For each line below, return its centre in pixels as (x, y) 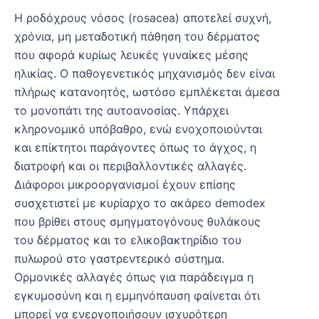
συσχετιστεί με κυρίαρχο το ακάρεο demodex (140, 203)
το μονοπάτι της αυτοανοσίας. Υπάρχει (121, 110)
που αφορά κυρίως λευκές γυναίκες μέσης (131, 54)
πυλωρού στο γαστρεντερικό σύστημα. (119, 258)
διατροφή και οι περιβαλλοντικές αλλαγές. (130, 166)
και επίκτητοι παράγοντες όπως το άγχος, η (135, 147)
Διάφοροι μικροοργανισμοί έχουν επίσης (125, 184)
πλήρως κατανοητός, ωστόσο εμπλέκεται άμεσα (147, 91)
